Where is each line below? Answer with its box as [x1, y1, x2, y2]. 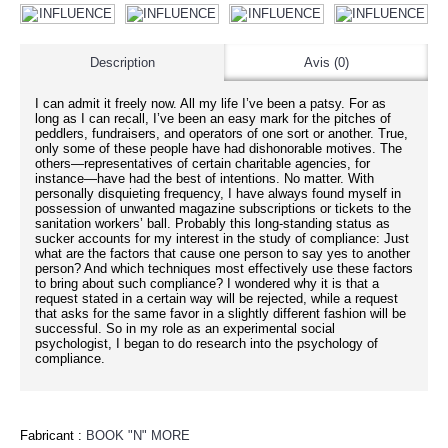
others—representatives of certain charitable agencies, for [35, 156, 370, 171]
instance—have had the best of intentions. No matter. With [35, 171, 374, 186]
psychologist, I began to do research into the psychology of [35, 336, 378, 351]
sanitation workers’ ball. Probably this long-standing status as [35, 216, 390, 231]
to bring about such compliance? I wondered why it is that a [35, 276, 379, 291]
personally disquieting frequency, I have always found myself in [35, 186, 401, 201]
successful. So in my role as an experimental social [35, 321, 335, 336]
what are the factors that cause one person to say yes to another [35, 246, 410, 261]
